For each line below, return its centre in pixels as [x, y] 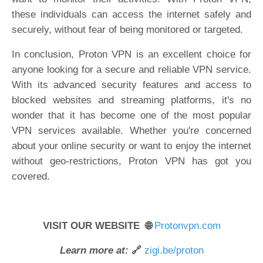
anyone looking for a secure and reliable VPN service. [131, 70]
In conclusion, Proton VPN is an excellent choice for [131, 54]
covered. [31, 176]
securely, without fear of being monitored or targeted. [127, 30]
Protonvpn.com [187, 226]
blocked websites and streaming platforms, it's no [131, 100]
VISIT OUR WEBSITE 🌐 [98, 226]
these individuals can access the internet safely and [131, 14]
